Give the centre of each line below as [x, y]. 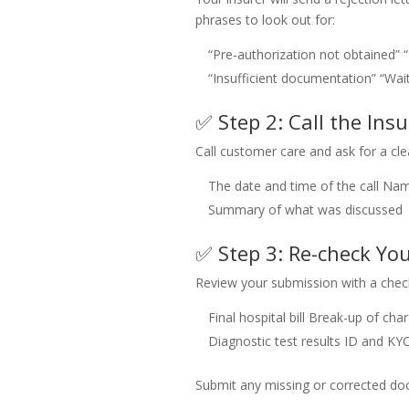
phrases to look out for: [265, 20]
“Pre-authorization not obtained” [304, 55]
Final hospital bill [256, 318]
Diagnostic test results [274, 341]
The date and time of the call [293, 186]
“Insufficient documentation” [292, 79]
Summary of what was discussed [305, 210]
